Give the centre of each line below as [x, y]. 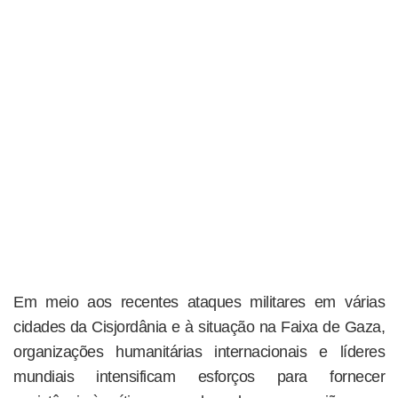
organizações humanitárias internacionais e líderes [199, 352]
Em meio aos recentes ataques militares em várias [199, 302]
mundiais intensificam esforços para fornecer [199, 377]
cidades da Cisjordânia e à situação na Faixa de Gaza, [199, 327]
